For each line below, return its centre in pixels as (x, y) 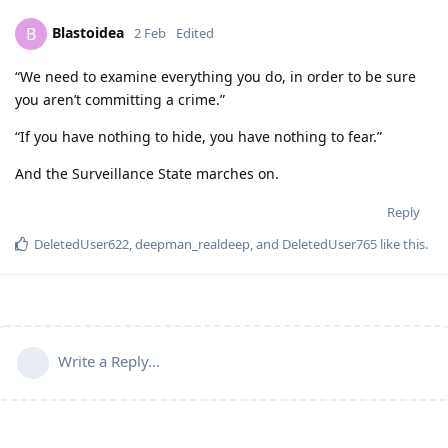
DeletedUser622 (81, 244)
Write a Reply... (109, 361)
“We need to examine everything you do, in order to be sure (215, 77)
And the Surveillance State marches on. (147, 174)
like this (401, 244)
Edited (195, 33)
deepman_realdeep (192, 244)
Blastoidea (88, 33)
